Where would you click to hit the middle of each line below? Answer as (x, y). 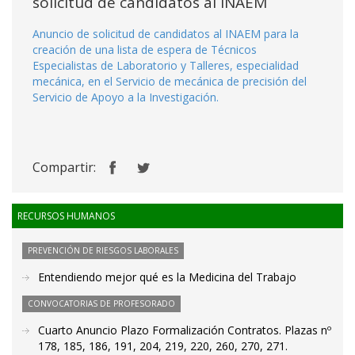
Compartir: (64, 167)
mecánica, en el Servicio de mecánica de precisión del (170, 81)
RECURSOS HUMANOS (66, 216)
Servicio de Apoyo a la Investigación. (126, 97)
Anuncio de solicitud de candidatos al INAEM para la (166, 34)
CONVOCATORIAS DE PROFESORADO (101, 303)
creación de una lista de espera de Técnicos (145, 50)
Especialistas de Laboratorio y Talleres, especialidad (166, 65)
